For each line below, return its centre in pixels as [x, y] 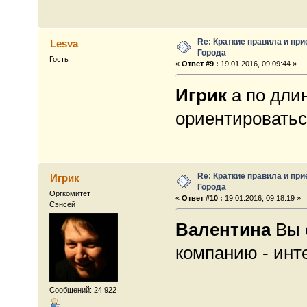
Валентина [223, 229]
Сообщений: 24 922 [83, 290]
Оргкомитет [70, 193]
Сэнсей [63, 204]
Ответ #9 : [200, 63]
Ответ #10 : [202, 198]
